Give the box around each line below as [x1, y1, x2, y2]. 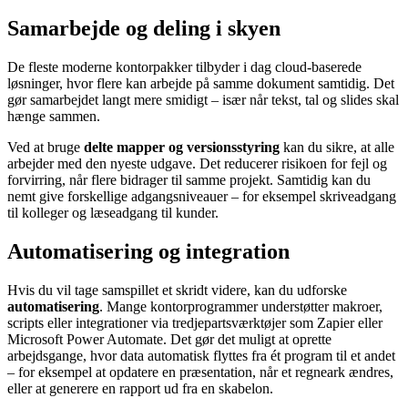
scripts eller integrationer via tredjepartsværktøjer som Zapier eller [7, 315, 382, 331]
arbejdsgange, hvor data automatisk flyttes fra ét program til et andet [7, 348, 395, 364]
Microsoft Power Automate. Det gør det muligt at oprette [7, 331, 331, 348]
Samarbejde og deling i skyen [7, 16, 280, 41]
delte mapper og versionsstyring [84, 139, 280, 156]
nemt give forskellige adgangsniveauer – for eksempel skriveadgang [7, 189, 396, 205]
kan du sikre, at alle [280, 139, 394, 156]
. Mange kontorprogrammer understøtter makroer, [99, 299, 382, 315]
